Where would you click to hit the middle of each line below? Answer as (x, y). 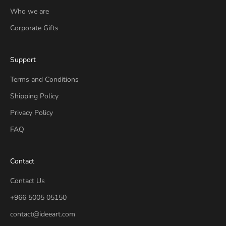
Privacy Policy (32, 112)
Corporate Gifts (34, 28)
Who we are (30, 11)
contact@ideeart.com (43, 214)
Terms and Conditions (44, 79)
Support (23, 60)
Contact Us (27, 181)
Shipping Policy (34, 96)
